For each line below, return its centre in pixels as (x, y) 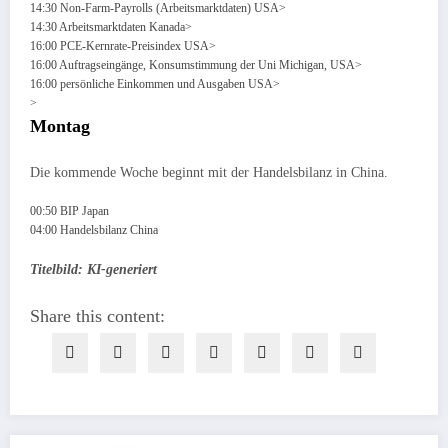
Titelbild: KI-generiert (93, 270)
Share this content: (97, 316)
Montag (60, 125)
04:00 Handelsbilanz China (94, 230)
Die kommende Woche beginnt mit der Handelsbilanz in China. (209, 173)
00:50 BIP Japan (69, 211)
